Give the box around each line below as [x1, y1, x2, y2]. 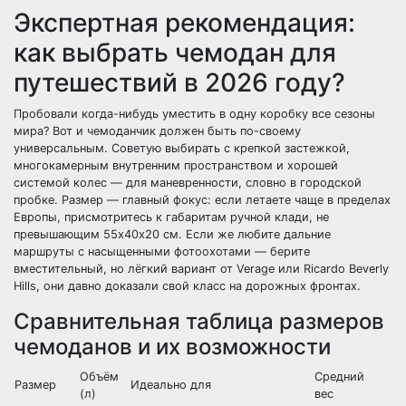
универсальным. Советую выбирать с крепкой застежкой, [14, 141, 350, 155]
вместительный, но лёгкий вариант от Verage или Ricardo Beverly [14, 262, 389, 275]
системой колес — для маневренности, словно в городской [14, 176, 362, 189]
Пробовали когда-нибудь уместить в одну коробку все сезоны [14, 107, 375, 121]
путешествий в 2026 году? [14, 67, 345, 98]
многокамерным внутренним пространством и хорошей [14, 159, 338, 172]
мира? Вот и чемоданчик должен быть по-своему [14, 124, 301, 138]
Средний [314, 370, 364, 383]
